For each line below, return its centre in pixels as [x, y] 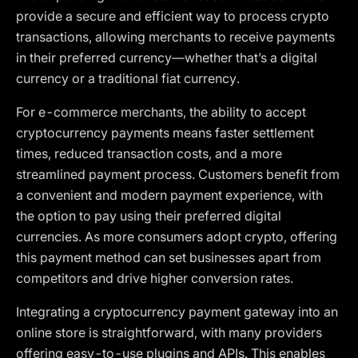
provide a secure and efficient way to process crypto [173, 16]
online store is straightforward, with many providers [169, 332]
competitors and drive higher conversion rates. [155, 278]
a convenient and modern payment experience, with [169, 195]
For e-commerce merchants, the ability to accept [161, 112]
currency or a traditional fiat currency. [128, 78]
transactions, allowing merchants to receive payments [175, 37]
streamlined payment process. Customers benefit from [178, 174]
